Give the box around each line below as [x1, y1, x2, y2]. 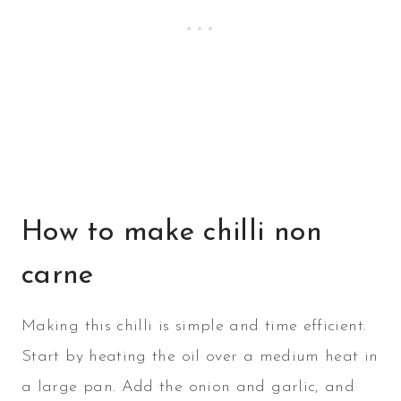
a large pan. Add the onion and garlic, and [21, 379, 355, 397]
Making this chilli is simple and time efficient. [21, 318, 367, 336]
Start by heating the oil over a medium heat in [21, 348, 379, 366]
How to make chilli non [21, 218, 322, 248]
